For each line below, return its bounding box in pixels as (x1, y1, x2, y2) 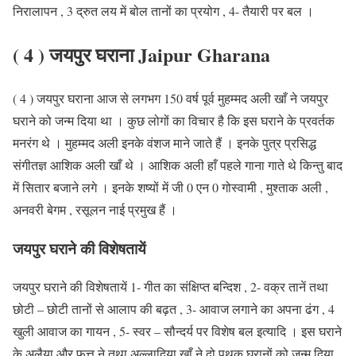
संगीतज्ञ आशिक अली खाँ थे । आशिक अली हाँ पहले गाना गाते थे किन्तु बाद (13, 156, 342, 173)
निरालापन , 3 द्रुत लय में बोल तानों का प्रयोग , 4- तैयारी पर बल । (13, 2, 314, 20)
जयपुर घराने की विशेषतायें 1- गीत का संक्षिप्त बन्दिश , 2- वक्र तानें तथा (13, 278, 328, 296)
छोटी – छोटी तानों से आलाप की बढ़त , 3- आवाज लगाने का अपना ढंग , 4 (13, 300, 335, 318)
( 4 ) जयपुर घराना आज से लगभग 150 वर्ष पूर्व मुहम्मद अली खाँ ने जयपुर (13, 89, 328, 106)
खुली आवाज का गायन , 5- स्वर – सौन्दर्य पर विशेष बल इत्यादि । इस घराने (13, 323, 342, 340)
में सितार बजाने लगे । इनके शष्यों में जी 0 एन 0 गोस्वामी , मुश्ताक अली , (13, 178, 328, 195)
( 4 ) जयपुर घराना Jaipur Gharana (13, 40, 270, 68)
